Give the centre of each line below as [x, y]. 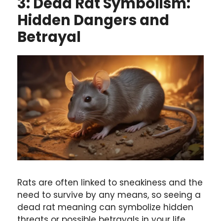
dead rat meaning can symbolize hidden [105, 207]
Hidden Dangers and [93, 20]
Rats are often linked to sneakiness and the [110, 182]
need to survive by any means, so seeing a [109, 195]
